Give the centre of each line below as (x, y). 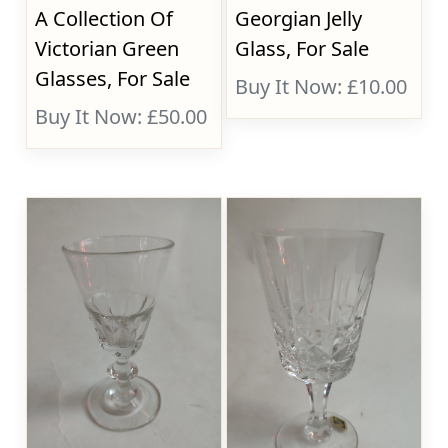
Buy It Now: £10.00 (321, 86)
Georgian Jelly (299, 18)
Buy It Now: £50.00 (121, 116)
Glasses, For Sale (113, 78)
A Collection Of (104, 18)
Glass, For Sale (302, 48)
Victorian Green (107, 48)
